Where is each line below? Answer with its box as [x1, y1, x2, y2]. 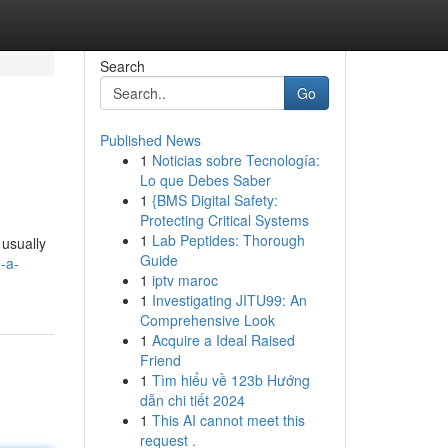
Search [99, 56, 145, 76]
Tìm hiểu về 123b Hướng [151, 370, 310, 390]
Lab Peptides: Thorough [151, 230, 305, 250]
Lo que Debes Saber [139, 170, 271, 190]
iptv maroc [151, 270, 218, 290]
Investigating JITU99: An [151, 290, 307, 310]
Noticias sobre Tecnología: [151, 150, 320, 170]
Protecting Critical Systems [139, 210, 309, 230]
